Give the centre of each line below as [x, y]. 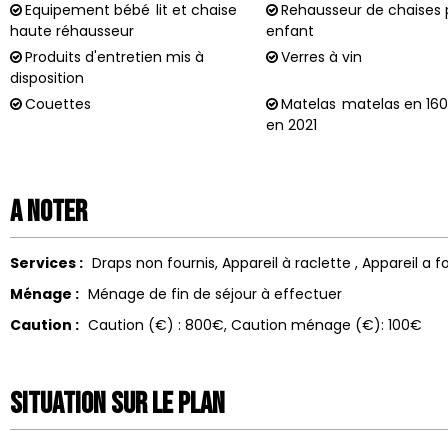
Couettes [58, 103]
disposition [47, 77]
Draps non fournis [153, 262]
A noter [48, 211]
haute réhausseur [72, 30]
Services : [48, 262]
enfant [290, 30]
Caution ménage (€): [307, 324]
